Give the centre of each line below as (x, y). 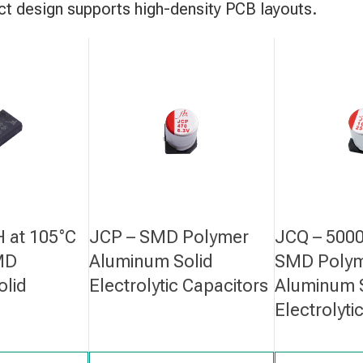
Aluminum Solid (152, 262)
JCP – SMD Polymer (169, 237)
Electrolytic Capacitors (179, 286)
